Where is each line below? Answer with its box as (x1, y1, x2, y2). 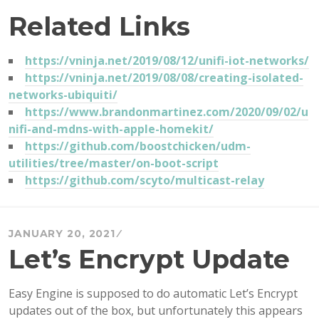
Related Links (9, 11, 190, 43)
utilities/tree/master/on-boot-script (9, 155, 219, 172)
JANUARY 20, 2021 (9, 227, 115, 241)
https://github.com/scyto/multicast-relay (25, 172, 264, 189)
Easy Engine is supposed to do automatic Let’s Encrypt (9, 286, 298, 302)
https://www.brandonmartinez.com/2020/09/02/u (25, 104, 308, 120)
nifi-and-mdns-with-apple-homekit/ (9, 121, 214, 137)
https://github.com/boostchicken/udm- (25, 138, 251, 155)
